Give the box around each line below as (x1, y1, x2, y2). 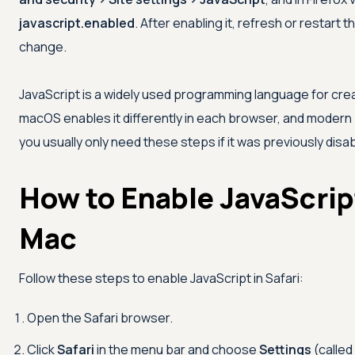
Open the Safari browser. (27, 309, 173, 327)
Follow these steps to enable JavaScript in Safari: (19, 269, 303, 288)
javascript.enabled (19, 14, 135, 32)
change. (19, 38, 67, 56)
